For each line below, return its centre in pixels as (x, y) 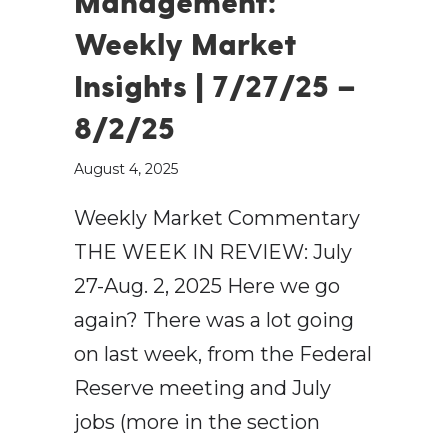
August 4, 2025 (126, 169)
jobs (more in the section (197, 422)
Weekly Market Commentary (217, 218)
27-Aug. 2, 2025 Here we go (207, 286)
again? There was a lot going (214, 320)
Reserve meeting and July (202, 388)
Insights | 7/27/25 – (215, 85)
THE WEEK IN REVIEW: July (213, 252)
